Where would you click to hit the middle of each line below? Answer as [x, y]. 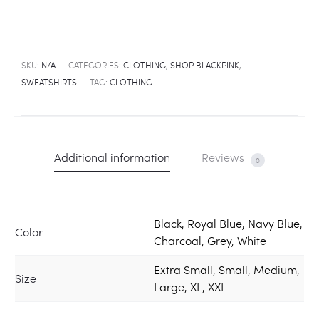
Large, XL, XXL [190, 287]
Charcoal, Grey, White [210, 241]
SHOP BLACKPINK [205, 64]
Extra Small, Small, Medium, [227, 270]
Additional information [112, 157]
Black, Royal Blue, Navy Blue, [228, 224]
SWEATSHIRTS [49, 82]
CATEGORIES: [96, 64]
